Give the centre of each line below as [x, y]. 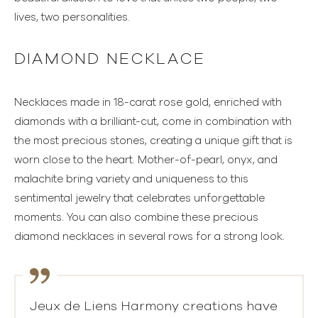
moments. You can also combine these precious [136, 218]
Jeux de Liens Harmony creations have [154, 307]
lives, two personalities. [72, 18]
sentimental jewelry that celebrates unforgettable [139, 199]
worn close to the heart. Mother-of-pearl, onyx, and [146, 160]
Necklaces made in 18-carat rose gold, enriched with [148, 103]
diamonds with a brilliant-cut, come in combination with [153, 122]
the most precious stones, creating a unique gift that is [153, 141]
